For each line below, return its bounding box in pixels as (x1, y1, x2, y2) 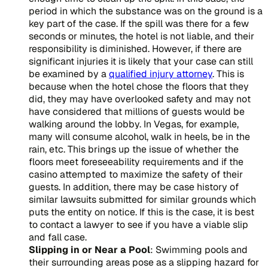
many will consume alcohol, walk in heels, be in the (29, 130, 250, 143)
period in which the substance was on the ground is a (29, 4, 263, 17)
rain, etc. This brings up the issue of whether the (29, 142, 239, 156)
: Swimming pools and (150, 243, 248, 256)
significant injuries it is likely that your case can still (29, 54, 253, 68)
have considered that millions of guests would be (29, 105, 245, 118)
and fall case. (29, 230, 87, 243)
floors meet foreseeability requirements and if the (29, 155, 243, 168)
